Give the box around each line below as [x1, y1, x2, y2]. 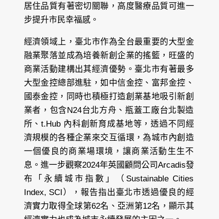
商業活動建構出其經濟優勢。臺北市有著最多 [23, 65, 194, 74]
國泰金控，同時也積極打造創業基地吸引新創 [23, 92, 194, 102]
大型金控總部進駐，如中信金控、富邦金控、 [23, 78, 194, 88]
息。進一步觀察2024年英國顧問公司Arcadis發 [23, 160, 194, 170]
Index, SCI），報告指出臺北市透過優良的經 [23, 188, 194, 197]
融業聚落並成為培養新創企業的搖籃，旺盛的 [23, 51, 194, 61]
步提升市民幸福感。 [23, 15, 99, 25]
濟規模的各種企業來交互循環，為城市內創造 [23, 133, 194, 143]
